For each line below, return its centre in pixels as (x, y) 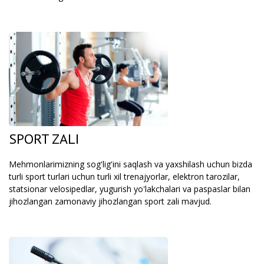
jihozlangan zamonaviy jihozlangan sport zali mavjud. (110, 201)
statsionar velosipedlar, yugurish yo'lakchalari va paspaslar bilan (130, 189)
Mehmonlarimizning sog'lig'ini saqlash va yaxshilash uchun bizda (131, 164)
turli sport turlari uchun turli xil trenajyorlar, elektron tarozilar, (124, 176)
